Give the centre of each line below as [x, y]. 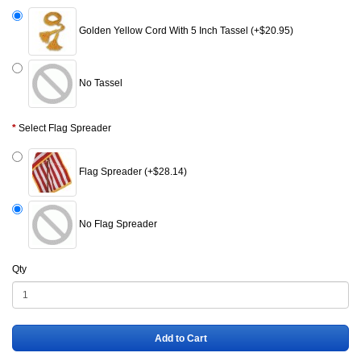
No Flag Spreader [117, 224]
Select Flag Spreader [65, 129]
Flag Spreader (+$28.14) [132, 172]
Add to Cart [180, 338]
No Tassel [100, 83]
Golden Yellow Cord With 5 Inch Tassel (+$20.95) [185, 31]
